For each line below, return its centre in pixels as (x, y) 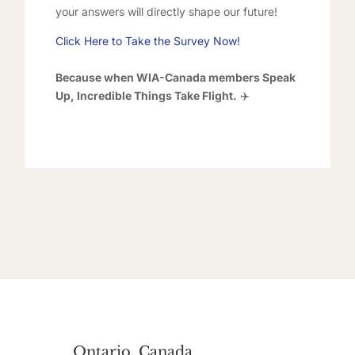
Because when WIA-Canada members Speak (175, 77)
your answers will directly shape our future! (166, 11)
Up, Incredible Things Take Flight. (146, 95)
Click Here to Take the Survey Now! (147, 41)
